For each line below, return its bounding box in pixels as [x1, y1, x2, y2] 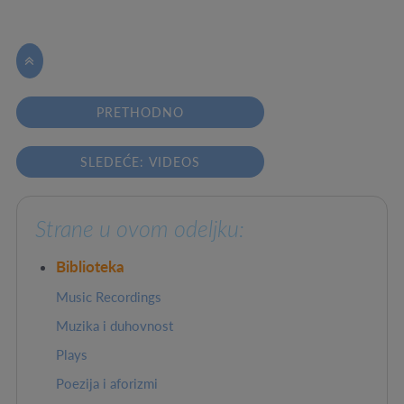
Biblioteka [56, 257, 124, 277]
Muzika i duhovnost [56, 318, 173, 335]
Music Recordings [56, 289, 161, 306]
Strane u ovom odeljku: [34, 216, 244, 243]
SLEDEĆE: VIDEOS [80, 154, 201, 170]
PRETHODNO [96, 105, 185, 121]
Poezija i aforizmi [56, 376, 158, 392]
